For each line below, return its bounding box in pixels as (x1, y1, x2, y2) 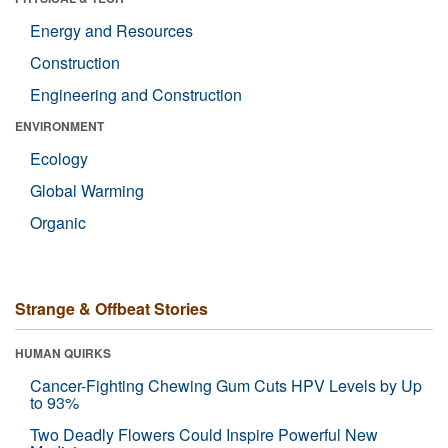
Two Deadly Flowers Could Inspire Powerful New (30, 423, 378, 446)
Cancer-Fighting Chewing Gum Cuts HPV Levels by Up (30, 374, 422, 397)
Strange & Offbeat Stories (15, 297, 208, 320)
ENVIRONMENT (15, 117, 104, 135)
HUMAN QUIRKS (15, 344, 111, 362)
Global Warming (30, 179, 144, 202)
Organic (30, 211, 86, 234)
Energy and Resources (30, 19, 193, 42)
